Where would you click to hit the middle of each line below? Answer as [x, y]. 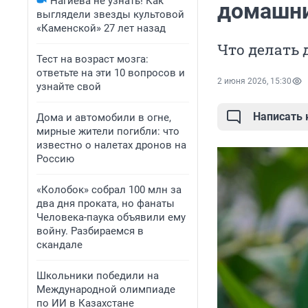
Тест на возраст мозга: [92, 59]
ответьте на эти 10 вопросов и [111, 73]
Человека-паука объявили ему [111, 217]
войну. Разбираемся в [90, 231]
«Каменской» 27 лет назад [101, 28]
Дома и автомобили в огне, [104, 118]
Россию [55, 159]
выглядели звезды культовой [110, 14]
